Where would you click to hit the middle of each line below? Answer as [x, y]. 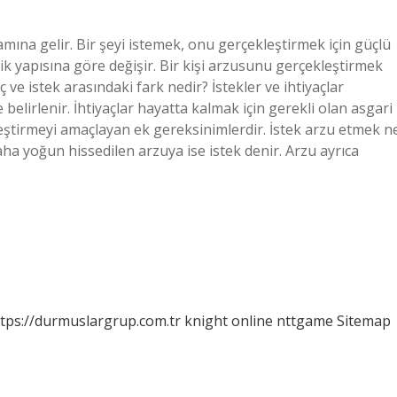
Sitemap [364, 321]
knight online [229, 321]
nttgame [305, 321]
